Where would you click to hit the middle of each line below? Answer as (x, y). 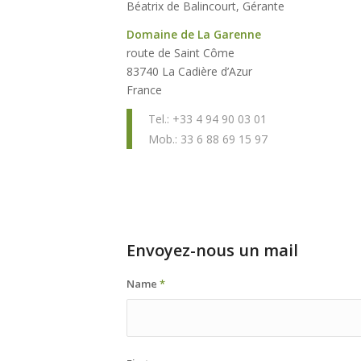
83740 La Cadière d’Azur (189, 71)
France (144, 89)
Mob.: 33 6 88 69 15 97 (208, 139)
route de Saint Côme (180, 52)
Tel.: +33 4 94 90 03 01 (207, 118)
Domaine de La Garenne (194, 34)
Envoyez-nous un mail (212, 250)
